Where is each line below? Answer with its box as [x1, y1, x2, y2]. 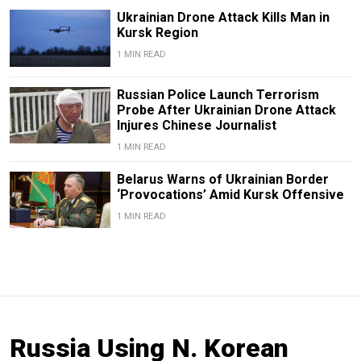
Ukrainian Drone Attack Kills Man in [116, 10, 330, 26]
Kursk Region [116, 25, 198, 41]
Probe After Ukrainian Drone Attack [116, 102, 336, 118]
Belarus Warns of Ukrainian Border [116, 171, 329, 187]
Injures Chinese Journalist [116, 117, 276, 133]
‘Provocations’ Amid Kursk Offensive [116, 186, 344, 202]
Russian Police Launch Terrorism [116, 86, 319, 102]
